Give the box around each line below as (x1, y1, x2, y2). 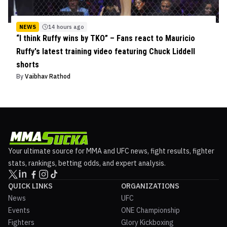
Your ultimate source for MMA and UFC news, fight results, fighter (8, 146, 214, 156)
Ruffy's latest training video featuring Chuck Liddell (16, 46, 195, 56)
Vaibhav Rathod (25, 72, 70, 80)
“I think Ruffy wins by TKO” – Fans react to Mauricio (16, 33, 195, 43)
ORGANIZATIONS (121, 181, 179, 191)
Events (8, 205, 30, 215)
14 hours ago (48, 23, 84, 30)
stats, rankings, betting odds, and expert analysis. (8, 158, 166, 168)
